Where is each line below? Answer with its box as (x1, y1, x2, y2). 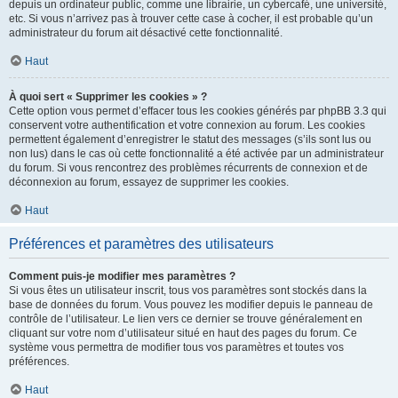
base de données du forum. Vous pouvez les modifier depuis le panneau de (9, 298, 373, 311)
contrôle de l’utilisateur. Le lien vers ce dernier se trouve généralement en (9, 313, 362, 325)
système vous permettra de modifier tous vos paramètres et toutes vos (9, 341, 344, 354)
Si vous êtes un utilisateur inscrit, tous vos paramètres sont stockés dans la (9, 284, 367, 297)
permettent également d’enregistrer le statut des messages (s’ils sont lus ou (9, 133, 371, 146)
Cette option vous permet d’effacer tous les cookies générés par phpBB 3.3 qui (9, 105, 386, 117)
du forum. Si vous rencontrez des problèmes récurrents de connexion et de (9, 162, 368, 174)
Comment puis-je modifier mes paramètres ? (9, 270, 235, 283)
